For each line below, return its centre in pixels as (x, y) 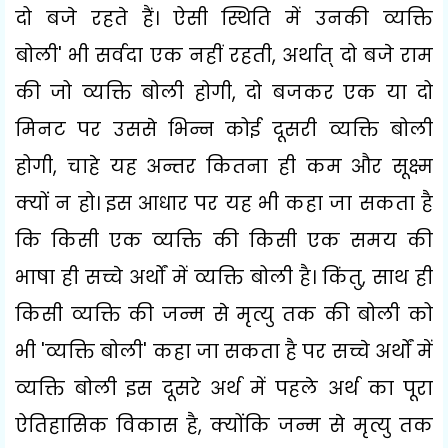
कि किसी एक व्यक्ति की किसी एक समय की (224, 240)
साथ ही (402, 277)
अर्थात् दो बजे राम (358, 55)
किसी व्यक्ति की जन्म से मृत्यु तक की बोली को (224, 314)
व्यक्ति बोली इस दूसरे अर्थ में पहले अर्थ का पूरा (224, 388)
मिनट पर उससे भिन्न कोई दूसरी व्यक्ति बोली (224, 129)
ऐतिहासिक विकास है (106, 425)
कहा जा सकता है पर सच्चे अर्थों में (293, 351)
